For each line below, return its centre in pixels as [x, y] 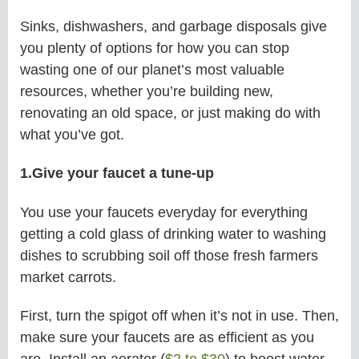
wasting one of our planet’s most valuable [152, 69]
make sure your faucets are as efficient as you [167, 338]
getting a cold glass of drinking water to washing [173, 234]
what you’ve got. [72, 134]
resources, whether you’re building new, [147, 91]
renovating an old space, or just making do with [170, 113]
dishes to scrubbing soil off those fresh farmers [169, 255]
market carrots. [68, 277]
